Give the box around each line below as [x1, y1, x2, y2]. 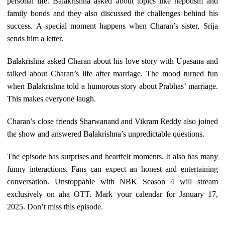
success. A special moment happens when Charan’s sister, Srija [7, 22, 218, 31]
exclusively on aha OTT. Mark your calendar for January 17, [7, 190, 218, 199]
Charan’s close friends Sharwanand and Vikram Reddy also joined [7, 117, 218, 126]
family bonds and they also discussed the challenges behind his [7, 9, 218, 18]
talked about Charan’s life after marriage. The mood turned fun [7, 69, 218, 78]
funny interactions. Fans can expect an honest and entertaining [7, 165, 218, 174]
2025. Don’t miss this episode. [7, 202, 103, 211]
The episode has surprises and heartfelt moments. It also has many [7, 152, 218, 161]
